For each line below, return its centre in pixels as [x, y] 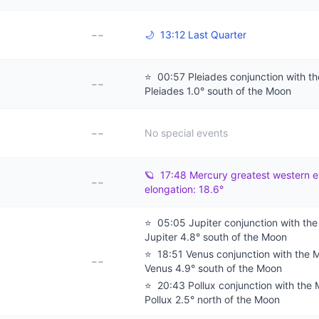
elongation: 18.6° [184, 189]
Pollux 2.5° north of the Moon [212, 299]
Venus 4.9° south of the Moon [213, 268]
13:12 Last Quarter [202, 35]
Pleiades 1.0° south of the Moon [218, 91]
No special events [186, 133]
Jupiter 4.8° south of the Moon [216, 237]
